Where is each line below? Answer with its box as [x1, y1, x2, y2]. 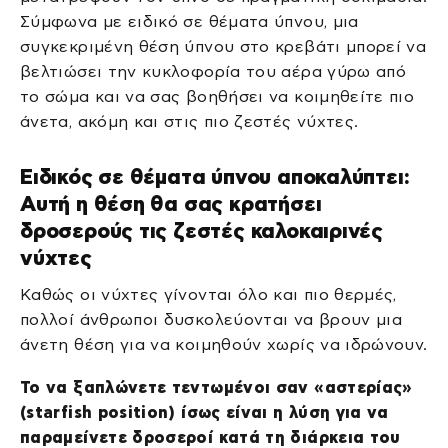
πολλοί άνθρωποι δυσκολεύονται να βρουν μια [20, 310, 403, 328]
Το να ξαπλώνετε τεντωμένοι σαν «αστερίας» [20, 378, 413, 396]
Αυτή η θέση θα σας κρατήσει [20, 192, 322, 216]
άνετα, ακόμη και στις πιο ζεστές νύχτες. [20, 112, 359, 130]
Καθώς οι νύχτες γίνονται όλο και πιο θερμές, [20, 285, 397, 303]
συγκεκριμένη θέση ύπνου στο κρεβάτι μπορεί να [20, 37, 427, 55]
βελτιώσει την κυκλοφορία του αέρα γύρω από [20, 62, 407, 80]
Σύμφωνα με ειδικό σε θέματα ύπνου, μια [20, 12, 359, 30]
